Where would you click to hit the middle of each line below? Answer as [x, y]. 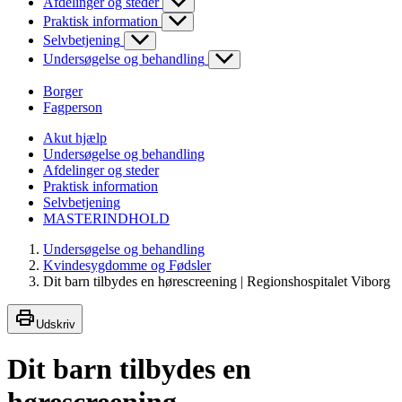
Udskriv [56, 324]
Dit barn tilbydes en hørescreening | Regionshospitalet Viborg [217, 281]
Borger [63, 91]
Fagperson [73, 107]
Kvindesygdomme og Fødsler [127, 265]
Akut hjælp [75, 137]
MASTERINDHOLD [106, 218]
